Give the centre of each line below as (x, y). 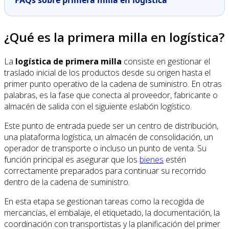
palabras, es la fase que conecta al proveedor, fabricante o (111, 95)
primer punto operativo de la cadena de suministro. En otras (113, 84)
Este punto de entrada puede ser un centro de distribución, (111, 125)
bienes (152, 159)
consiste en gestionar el (166, 61)
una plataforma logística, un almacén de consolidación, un (109, 137)
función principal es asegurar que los (72, 159)
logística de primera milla (68, 61)
